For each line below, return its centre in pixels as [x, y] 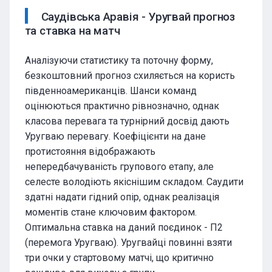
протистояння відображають [90, 151]
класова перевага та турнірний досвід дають [127, 121]
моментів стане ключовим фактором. [110, 212]
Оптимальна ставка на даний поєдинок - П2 [124, 227]
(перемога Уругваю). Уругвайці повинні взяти [128, 243]
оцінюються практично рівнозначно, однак [122, 106]
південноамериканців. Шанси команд [110, 91]
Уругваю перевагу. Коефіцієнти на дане [115, 136]
